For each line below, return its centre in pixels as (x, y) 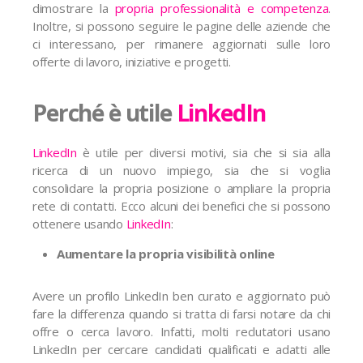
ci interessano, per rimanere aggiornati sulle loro (181, 44)
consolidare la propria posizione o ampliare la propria (181, 188)
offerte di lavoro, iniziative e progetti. (132, 62)
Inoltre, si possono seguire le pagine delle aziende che (181, 26)
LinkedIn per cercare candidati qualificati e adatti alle (181, 349)
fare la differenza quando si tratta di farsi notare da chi (181, 314)
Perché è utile (105, 113)
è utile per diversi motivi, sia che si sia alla (203, 152)
